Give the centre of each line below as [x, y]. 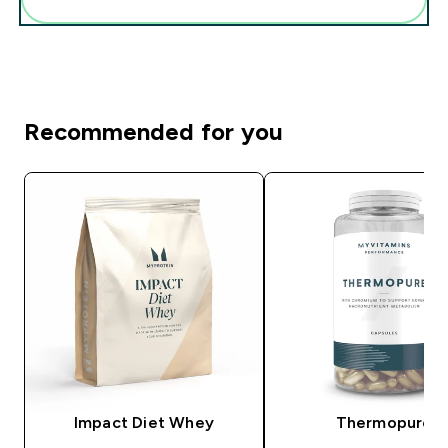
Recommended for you [153, 131]
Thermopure [384, 422]
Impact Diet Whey [144, 422]
